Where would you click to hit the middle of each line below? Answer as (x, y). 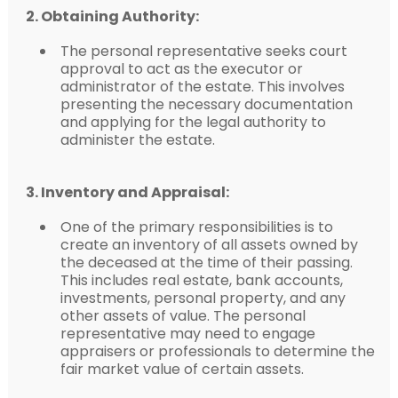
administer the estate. (137, 139)
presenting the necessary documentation (206, 104)
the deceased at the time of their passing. (206, 262)
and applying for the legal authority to (193, 122)
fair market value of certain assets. (182, 369)
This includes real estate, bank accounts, (201, 280)
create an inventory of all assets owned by (209, 244)
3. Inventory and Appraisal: (127, 192)
